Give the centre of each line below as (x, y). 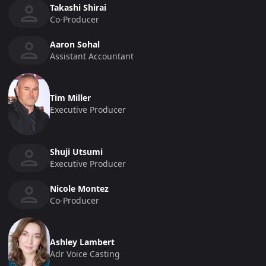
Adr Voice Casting (85, 254)
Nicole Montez (79, 188)
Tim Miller (70, 98)
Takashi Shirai (78, 7)
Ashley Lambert (82, 242)
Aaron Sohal (75, 44)
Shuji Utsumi (76, 151)
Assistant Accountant (92, 56)
